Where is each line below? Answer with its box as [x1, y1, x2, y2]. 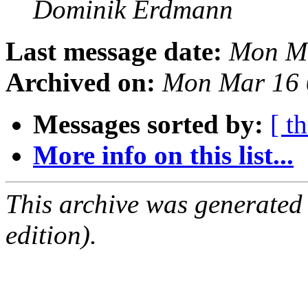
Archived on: [5, 67, 155, 98]
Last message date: [5, 36, 222, 67]
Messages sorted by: [33, 109, 263, 140]
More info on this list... [33, 140, 294, 170]
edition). [5, 220, 97, 250]
